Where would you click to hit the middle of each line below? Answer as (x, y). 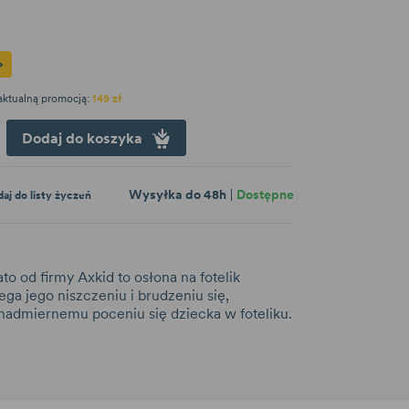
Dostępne (265, 195)
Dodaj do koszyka (84, 138)
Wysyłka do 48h (178, 195)
